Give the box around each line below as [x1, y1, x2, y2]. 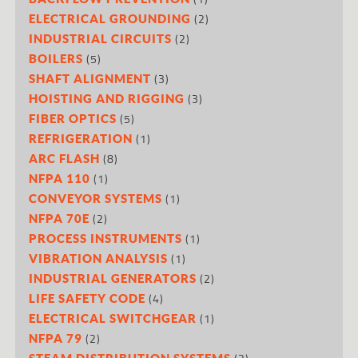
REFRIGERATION [29, 130, 133, 145]
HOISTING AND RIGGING [29, 90, 185, 105]
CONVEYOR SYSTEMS [29, 190, 163, 205]
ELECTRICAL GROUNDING [29, 10, 192, 26]
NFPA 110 [29, 170, 91, 185]
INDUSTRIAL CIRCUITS [29, 30, 173, 46]
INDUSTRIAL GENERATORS [29, 270, 197, 285]
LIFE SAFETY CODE [29, 290, 146, 305]
